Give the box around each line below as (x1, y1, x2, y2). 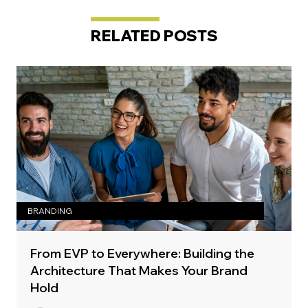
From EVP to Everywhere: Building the (30, 245, 254, 261)
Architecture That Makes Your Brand (30, 262, 247, 278)
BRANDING (27, 205, 72, 216)
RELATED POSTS (90, 25, 218, 45)
